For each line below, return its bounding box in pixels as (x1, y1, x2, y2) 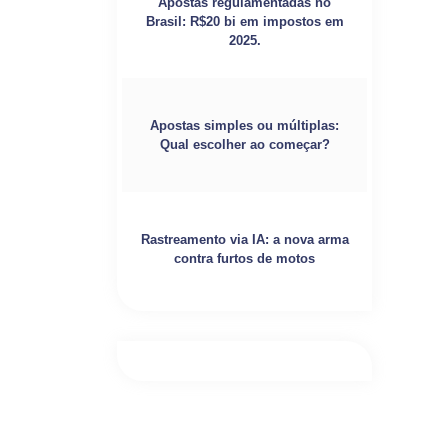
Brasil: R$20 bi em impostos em (145, 13, 344, 29)
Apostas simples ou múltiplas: (150, 118, 339, 133)
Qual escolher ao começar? (159, 137, 330, 152)
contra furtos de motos (174, 251, 315, 266)
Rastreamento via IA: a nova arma (140, 232, 349, 247)
